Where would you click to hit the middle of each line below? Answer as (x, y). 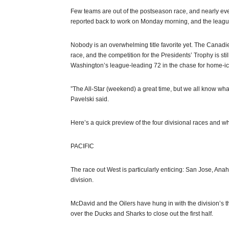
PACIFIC (82, 146)
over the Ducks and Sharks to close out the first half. (142, 214)
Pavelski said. (90, 99)
